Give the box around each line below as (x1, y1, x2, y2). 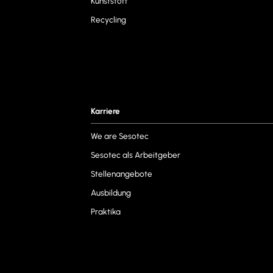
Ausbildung (91, 188, 132, 198)
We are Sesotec (91, 131, 149, 141)
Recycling (91, 15, 127, 25)
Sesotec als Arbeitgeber (91, 150, 181, 160)
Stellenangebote (91, 169, 153, 179)
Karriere (91, 106, 121, 116)
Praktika (91, 207, 121, 217)
